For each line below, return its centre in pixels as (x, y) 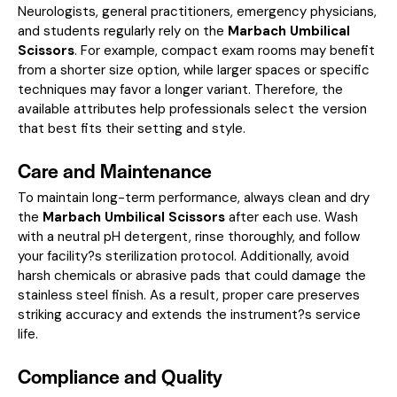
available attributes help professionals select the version (192, 109)
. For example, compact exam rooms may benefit (225, 50)
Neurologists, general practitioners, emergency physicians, (197, 11)
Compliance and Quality (120, 375)
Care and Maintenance (115, 170)
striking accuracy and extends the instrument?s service (189, 314)
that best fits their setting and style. (132, 128)
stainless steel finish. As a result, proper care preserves (189, 295)
